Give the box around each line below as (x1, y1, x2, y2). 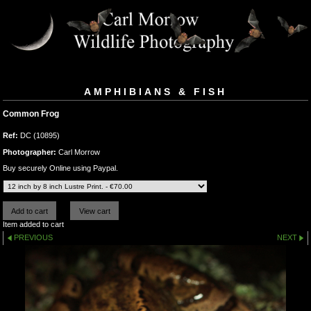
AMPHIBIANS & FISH (84, 86, 227, 98)
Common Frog (3, 109, 59, 119)
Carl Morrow (56, 147, 100, 156)
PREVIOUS (14, 233, 53, 242)
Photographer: (3, 147, 56, 156)
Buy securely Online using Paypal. (3, 163, 118, 172)
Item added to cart (3, 220, 64, 229)
